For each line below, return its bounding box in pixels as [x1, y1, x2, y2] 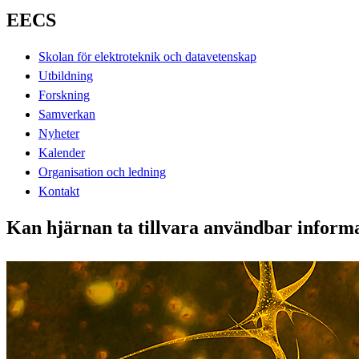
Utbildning [38, 68, 93, 83]
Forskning [38, 87, 90, 102]
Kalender [38, 145, 85, 159]
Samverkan [38, 107, 95, 121]
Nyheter [38, 126, 79, 140]
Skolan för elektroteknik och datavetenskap [38, 49, 256, 63]
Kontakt [38, 184, 79, 198]
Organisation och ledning [38, 164, 166, 179]
